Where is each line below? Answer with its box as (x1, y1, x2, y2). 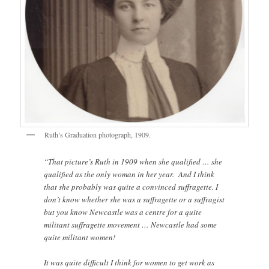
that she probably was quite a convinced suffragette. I (44, 181, 219, 192)
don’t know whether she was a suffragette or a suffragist (44, 193, 225, 205)
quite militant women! (44, 231, 116, 243)
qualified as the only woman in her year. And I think (44, 168, 215, 180)
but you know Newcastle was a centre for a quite (44, 206, 202, 217)
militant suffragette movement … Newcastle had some (44, 219, 217, 230)
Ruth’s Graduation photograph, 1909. (44, 130, 151, 140)
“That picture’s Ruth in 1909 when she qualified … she (44, 156, 223, 167)
